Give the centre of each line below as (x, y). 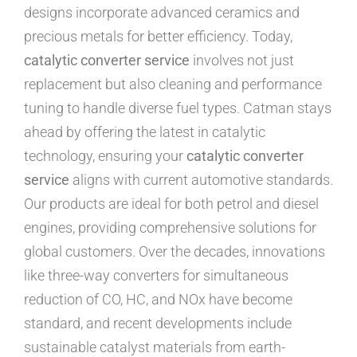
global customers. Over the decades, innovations (175, 251)
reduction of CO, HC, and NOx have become (158, 299)
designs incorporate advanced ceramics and (162, 12)
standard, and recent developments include (158, 323)
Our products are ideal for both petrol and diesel (171, 203)
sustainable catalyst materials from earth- (155, 347)
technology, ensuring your (105, 155)
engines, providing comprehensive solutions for (170, 227)
